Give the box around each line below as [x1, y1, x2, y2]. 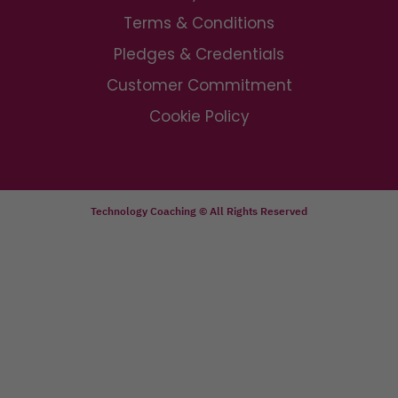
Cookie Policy [148, 106, 250, 128]
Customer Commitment [106, 75, 292, 97]
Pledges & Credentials [114, 44, 284, 66]
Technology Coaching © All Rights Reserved [91, 204, 307, 219]
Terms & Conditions [123, 12, 275, 35]
